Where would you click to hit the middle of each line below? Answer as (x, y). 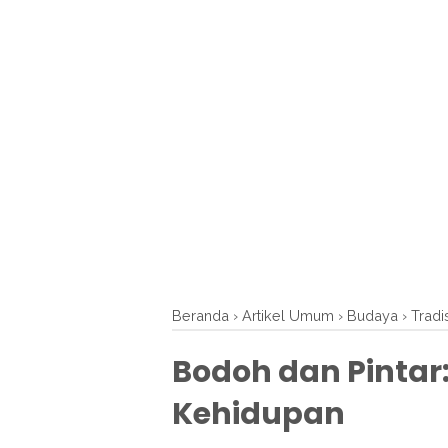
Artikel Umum (288, 316)
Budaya (372, 316)
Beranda (200, 316)
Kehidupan (258, 414)
